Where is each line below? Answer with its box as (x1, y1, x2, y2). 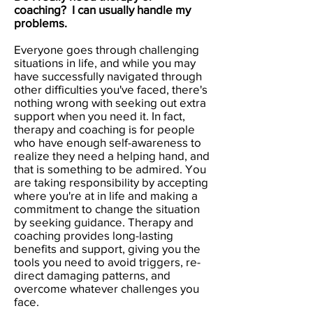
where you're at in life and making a (14, 188, 198, 202)
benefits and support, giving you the (14, 241, 201, 255)
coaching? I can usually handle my (14, 2, 191, 16)
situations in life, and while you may (14, 55, 196, 69)
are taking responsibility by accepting (14, 175, 208, 189)
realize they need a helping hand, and (14, 148, 210, 162)
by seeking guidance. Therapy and (14, 214, 194, 228)
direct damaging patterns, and (14, 268, 170, 282)
